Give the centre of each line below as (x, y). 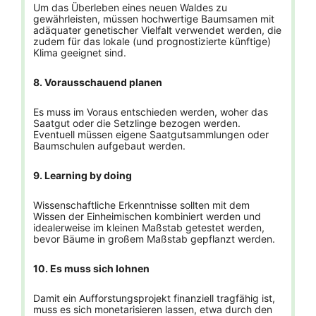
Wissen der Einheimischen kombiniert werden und (147, 216)
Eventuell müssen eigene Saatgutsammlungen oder (151, 134)
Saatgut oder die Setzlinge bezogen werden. (137, 123)
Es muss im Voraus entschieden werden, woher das (151, 112)
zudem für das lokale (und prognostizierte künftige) (152, 41)
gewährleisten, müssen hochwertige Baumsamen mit (154, 19)
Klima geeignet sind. (80, 53)
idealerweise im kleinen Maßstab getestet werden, (149, 227)
